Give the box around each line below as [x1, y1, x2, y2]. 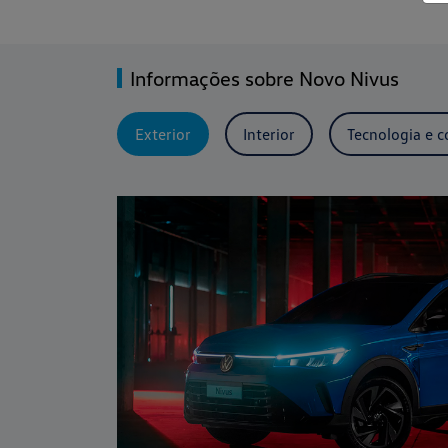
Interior [243, 123, 295, 144]
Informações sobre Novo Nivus [130, 65, 399, 90]
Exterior [135, 123, 191, 144]
